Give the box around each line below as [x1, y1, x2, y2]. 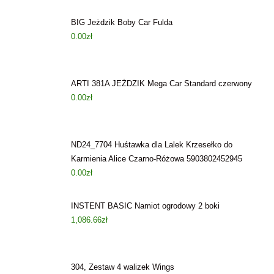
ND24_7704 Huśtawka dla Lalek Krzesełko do [71, 140, 233, 149]
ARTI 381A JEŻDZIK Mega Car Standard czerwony [71, 79, 253, 88]
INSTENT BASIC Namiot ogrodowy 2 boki [71, 201, 220, 210]
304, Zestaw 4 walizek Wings [71, 262, 175, 272]
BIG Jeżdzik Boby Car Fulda [71, 18, 173, 27]
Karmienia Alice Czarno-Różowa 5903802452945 [71, 154, 243, 163]
